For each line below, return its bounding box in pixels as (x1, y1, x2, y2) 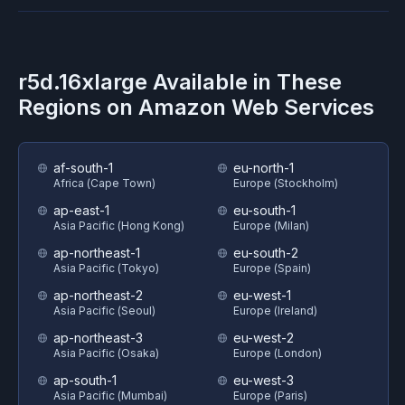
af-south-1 (53, 160, 113, 175)
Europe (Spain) (233, 261, 311, 275)
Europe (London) (233, 346, 322, 360)
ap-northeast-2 (53, 287, 143, 303)
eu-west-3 (233, 372, 294, 388)
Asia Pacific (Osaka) (53, 346, 159, 360)
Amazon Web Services (138, 94, 374, 120)
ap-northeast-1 (53, 245, 140, 260)
